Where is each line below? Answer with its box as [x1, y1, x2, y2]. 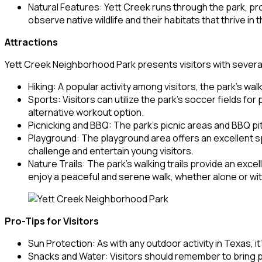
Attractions [5, 35, 58, 49]
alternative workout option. [28, 105, 144, 119]
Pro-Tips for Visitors [5, 214, 99, 227]
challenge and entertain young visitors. [28, 144, 194, 157]
